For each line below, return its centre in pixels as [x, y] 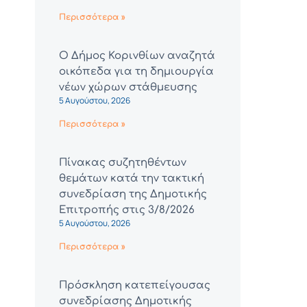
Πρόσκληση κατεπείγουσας [135, 286]
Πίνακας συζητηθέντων [123, 163]
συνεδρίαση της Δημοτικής [133, 195]
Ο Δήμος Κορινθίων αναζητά [137, 56]
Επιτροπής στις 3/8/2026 [127, 210]
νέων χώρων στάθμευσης [128, 88]
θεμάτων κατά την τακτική [132, 179]
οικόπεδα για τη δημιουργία [136, 72]
